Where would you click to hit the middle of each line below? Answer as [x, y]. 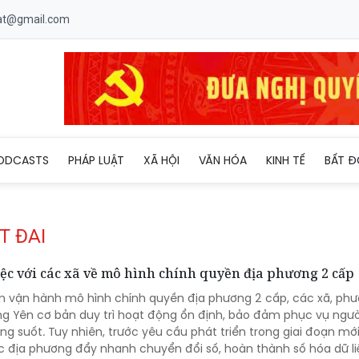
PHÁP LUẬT [96, 160]
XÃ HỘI [161, 160]
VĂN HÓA [223, 160]
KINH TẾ [286, 160]
